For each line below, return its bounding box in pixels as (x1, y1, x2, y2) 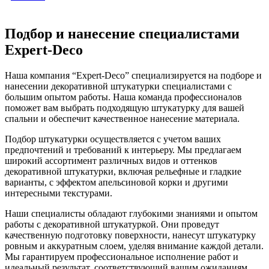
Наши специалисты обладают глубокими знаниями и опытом (5, 208, 258, 219)
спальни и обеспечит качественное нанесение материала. (5, 113, 240, 124)
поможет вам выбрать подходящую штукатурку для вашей (5, 103, 244, 113)
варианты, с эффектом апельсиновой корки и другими (5, 177, 228, 188)
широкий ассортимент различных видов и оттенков (5, 156, 217, 166)
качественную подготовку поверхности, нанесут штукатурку (5, 230, 256, 241)
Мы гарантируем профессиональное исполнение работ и (5, 252, 238, 262)
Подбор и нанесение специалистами (5, 26, 240, 42)
